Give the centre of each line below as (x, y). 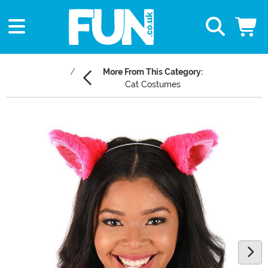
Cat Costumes (153, 85)
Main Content (35, 119)
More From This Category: (153, 72)
